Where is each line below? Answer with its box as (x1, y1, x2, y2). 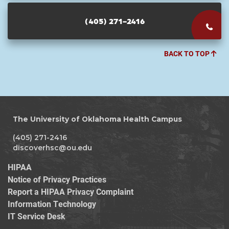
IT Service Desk (8, 211, 65, 222)
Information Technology (8, 198, 96, 210)
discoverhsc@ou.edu (13, 144, 92, 152)
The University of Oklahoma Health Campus (13, 115, 182, 124)
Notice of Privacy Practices (8, 174, 106, 185)
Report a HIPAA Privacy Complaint (8, 186, 133, 197)
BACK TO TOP (164, 49, 211, 59)
